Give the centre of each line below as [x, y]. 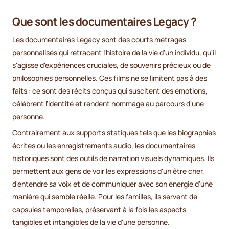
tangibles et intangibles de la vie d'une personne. [91, 222]
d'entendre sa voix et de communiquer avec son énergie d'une [112, 184]
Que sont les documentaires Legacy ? [105, 21]
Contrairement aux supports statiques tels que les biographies [114, 133]
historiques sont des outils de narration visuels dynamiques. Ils [113, 158]
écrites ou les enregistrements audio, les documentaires [104, 146]
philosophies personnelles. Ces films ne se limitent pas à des [110, 78]
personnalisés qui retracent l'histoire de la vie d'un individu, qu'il [114, 53]
